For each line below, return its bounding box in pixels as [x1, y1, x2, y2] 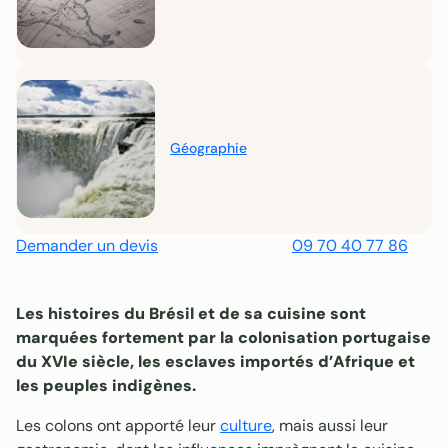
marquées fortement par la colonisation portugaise [16, 326, 431, 348]
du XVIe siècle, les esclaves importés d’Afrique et [16, 350, 415, 372]
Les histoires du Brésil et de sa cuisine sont [16, 302, 366, 324]
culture [220, 414, 272, 436]
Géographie [169, 139, 247, 158]
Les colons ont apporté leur [16, 414, 220, 436]
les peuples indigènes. [16, 374, 196, 396]
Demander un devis [16, 234, 158, 256]
